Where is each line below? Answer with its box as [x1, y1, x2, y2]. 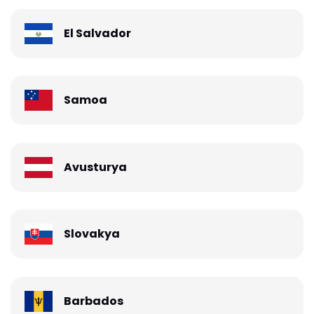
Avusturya [64, 158, 127, 175]
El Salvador [64, 25, 131, 41]
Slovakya [64, 226, 120, 243]
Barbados [64, 293, 123, 310]
